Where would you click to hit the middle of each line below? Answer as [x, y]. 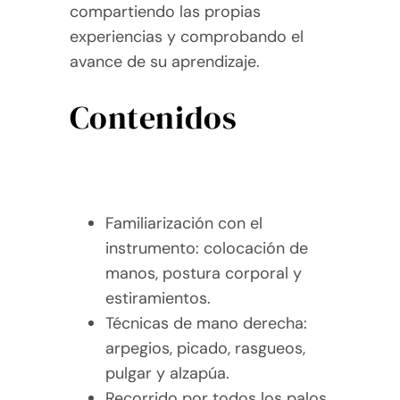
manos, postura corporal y [203, 273]
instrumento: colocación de [206, 248]
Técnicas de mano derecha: [206, 323]
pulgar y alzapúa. [167, 373]
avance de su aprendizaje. [164, 61]
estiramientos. [158, 298]
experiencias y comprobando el [186, 36]
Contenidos [153, 117]
